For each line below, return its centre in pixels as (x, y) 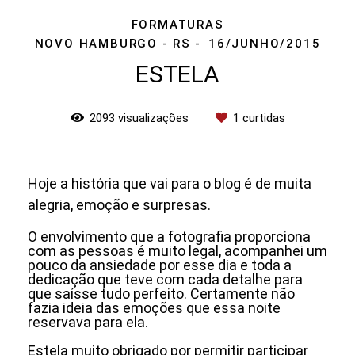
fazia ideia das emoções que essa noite (154, 307)
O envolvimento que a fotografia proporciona (169, 236)
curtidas (262, 118)
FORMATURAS (177, 24)
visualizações (153, 118)
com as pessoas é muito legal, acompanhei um (177, 250)
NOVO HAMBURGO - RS (113, 43)
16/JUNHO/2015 (264, 43)
